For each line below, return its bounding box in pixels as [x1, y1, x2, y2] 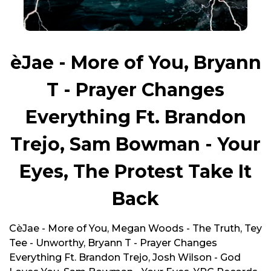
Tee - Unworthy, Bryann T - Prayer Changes [9, 237, 217, 249]
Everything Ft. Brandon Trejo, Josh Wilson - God [9, 252, 241, 263]
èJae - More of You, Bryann [10, 51, 261, 74]
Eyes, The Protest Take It [19, 160, 252, 183]
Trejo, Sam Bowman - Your [10, 133, 261, 155]
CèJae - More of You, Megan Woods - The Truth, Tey [9, 223, 262, 234]
